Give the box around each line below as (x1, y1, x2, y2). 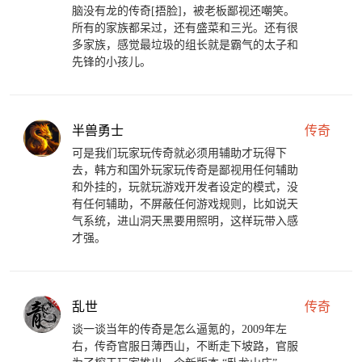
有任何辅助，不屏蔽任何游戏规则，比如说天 (72, 198, 298, 211)
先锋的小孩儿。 (72, 56, 151, 69)
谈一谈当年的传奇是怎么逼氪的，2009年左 (72, 323, 287, 336)
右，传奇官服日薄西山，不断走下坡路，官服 (72, 340, 298, 353)
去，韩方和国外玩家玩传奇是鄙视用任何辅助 (72, 164, 298, 177)
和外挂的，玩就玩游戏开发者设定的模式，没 (72, 181, 298, 194)
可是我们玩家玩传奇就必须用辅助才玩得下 (72, 147, 287, 160)
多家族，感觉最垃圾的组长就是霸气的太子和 (72, 39, 298, 52)
